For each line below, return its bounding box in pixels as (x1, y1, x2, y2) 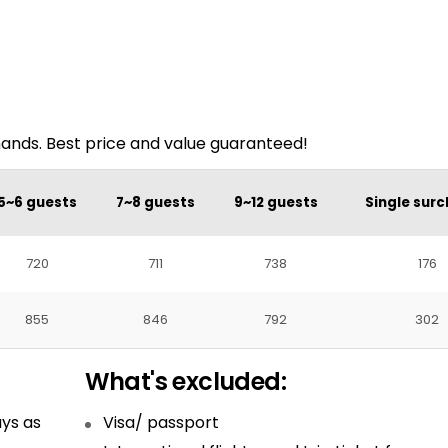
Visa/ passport (102, 411, 219, 434)
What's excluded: (84, 365, 287, 398)
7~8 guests (115, 193, 195, 212)
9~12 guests (233, 193, 318, 212)
